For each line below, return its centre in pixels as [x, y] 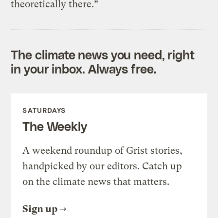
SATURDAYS [44, 110]
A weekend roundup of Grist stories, [103, 150]
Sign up [40, 209]
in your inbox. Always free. [84, 68]
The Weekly [55, 126]
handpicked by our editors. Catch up [102, 166]
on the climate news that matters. [96, 182]
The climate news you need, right [103, 54]
